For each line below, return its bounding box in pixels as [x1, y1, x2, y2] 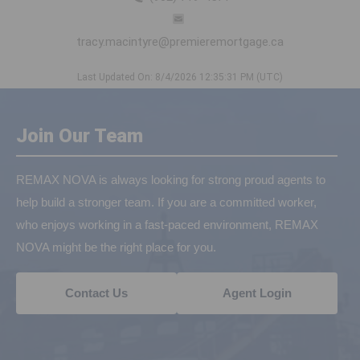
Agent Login [223, 286, 292, 301]
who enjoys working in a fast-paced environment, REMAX [16, 218, 318, 232]
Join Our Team [16, 125, 143, 148]
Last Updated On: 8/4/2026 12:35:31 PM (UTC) [77, 72, 283, 84]
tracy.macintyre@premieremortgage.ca [76, 35, 284, 50]
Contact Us [65, 286, 128, 301]
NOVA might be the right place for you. [16, 240, 216, 255]
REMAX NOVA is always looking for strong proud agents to [16, 173, 325, 187]
